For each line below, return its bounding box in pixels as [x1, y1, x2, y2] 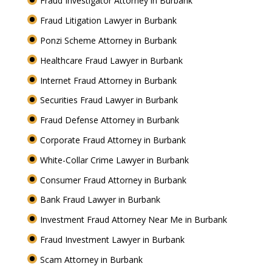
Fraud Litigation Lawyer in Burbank [39, 15, 179, 27]
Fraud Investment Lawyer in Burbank [39, 233, 187, 245]
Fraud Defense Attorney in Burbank [39, 114, 182, 126]
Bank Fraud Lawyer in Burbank [39, 194, 163, 206]
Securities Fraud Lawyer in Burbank [39, 94, 180, 106]
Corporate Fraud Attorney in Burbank [39, 134, 188, 146]
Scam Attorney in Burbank [39, 253, 145, 265]
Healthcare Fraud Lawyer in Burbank [39, 54, 185, 66]
